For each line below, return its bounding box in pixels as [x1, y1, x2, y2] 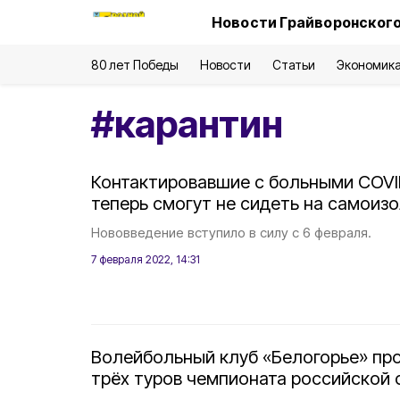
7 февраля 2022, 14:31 [91, 253, 200, 266]
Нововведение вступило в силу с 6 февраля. [91, 224, 371, 241]
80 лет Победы [91, 57, 179, 72]
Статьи [271, 57, 315, 72]
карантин [114, 101, 283, 146]
